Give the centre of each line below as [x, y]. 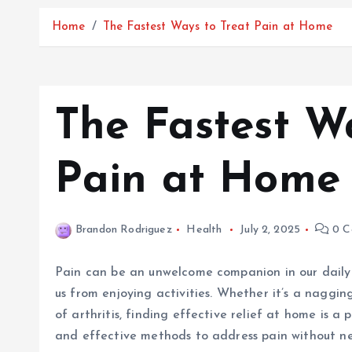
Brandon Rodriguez [124, 230]
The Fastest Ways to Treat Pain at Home [217, 27]
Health [204, 230]
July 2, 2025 [270, 230]
